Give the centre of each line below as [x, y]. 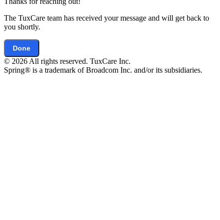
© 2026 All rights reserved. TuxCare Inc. [67, 61]
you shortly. [22, 27]
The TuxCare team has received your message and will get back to [107, 18]
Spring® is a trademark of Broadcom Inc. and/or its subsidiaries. [103, 70]
